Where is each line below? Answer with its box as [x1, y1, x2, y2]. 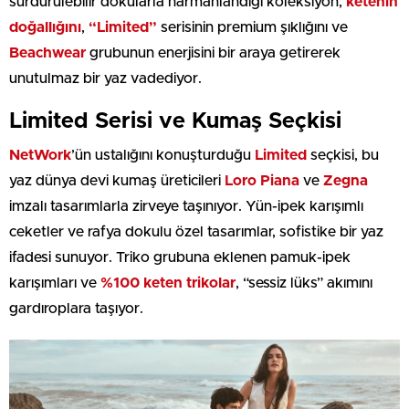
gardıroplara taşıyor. [9, 301, 143, 317]
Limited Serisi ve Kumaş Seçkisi [9, 110, 341, 133]
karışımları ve [9, 276, 100, 291]
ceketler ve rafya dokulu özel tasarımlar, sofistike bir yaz [9, 225, 383, 240]
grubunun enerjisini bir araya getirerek [86, 46, 341, 61]
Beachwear [9, 46, 86, 61]
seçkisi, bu [307, 148, 379, 163]
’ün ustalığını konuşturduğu [71, 148, 255, 163]
